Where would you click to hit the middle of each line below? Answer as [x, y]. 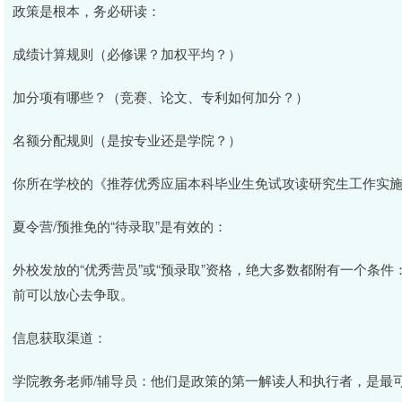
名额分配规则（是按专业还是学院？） [127, 140]
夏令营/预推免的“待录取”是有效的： [120, 226]
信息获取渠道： [60, 337]
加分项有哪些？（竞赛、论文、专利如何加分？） [161, 96]
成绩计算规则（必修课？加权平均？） [127, 53]
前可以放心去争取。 [73, 294]
